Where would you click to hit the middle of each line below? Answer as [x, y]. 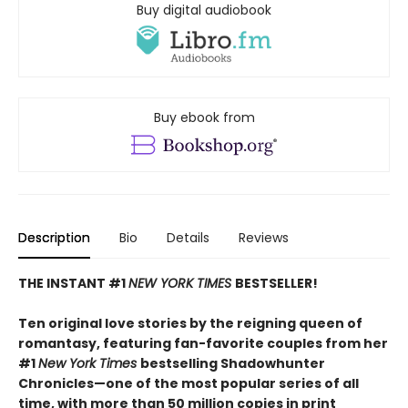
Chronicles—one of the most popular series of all [189, 384]
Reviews [264, 238]
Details [188, 238]
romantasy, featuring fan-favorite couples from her [203, 344]
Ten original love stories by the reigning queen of [190, 324]
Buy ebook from [204, 118]
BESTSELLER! [276, 284]
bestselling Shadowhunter [233, 364]
